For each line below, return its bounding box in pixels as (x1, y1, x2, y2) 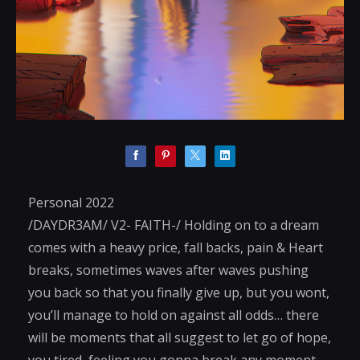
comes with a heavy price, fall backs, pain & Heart (28, 238, 323, 256)
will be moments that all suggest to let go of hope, (28, 328, 331, 346)
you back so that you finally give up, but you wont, (28, 283, 329, 301)
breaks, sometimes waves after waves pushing (28, 260, 309, 279)
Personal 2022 (28, 193, 114, 211)
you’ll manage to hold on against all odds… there (28, 305, 319, 324)
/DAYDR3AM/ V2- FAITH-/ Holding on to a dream (28, 215, 319, 234)
